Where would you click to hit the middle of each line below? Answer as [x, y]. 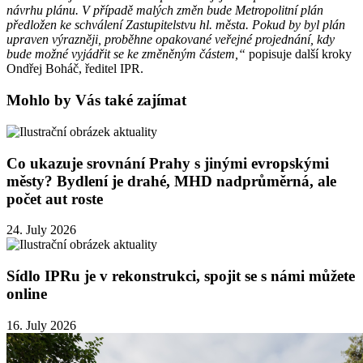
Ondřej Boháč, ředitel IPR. [75, 69]
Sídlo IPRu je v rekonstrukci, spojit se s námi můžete [181, 276]
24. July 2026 [41, 230]
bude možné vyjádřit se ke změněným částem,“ [128, 54]
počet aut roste [55, 199]
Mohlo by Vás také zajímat [96, 100]
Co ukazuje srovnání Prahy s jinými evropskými [168, 163]
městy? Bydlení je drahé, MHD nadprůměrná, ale [171, 181]
